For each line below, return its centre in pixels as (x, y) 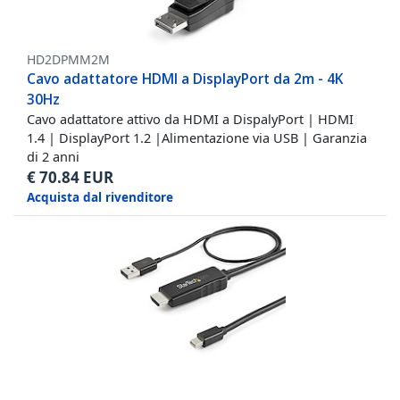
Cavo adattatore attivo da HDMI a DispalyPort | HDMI (190, 119)
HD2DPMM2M (68, 60)
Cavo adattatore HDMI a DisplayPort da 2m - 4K (185, 79)
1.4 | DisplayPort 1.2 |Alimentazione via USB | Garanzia (197, 138)
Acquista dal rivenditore (100, 198)
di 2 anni (53, 157)
